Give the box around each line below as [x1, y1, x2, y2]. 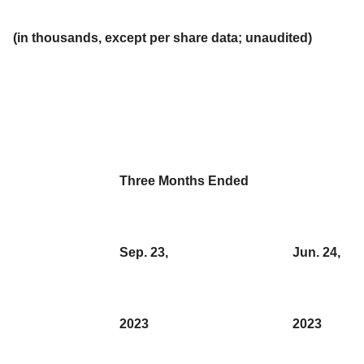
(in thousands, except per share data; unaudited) [13, 30, 312, 45]
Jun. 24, [292, 245, 340, 259]
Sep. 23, [119, 245, 168, 259]
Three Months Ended [119, 173, 249, 188]
